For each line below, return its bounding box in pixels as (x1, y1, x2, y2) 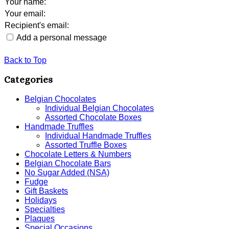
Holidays (25, 195, 57, 204)
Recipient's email (5, 20, 67, 30)
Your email (5, 9, 43, 18)
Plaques (25, 214, 55, 223)
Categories (4, 74, 53, 85)
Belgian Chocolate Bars (25, 158, 111, 168)
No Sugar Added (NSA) (25, 168, 109, 177)
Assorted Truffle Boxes (45, 140, 127, 149)
